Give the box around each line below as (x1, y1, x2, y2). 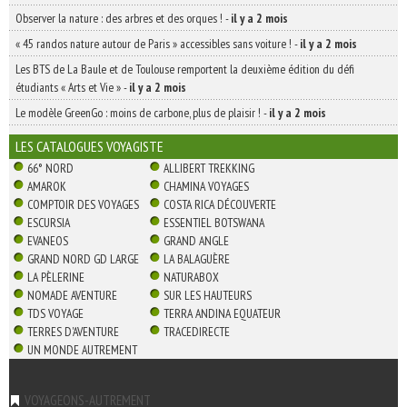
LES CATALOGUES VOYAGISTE (15, 137, 164, 156)
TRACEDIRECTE (164, 323, 230, 341)
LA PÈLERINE (27, 269, 84, 286)
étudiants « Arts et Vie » (15, 79, 121, 96)
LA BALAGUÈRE (164, 251, 230, 268)
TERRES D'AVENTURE (27, 323, 119, 341)
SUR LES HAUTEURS (164, 287, 252, 304)
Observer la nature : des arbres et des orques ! (15, 10, 223, 27)
